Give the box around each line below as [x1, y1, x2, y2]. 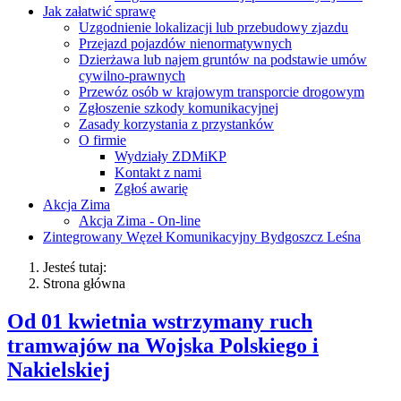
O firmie [79, 132, 126, 148]
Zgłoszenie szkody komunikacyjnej [79, 99, 278, 115]
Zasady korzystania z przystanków [79, 115, 274, 132]
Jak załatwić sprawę [43, 3, 156, 19]
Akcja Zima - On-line [79, 212, 200, 228]
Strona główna [43, 275, 125, 291]
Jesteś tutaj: [43, 259, 114, 275]
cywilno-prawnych [79, 67, 185, 83]
